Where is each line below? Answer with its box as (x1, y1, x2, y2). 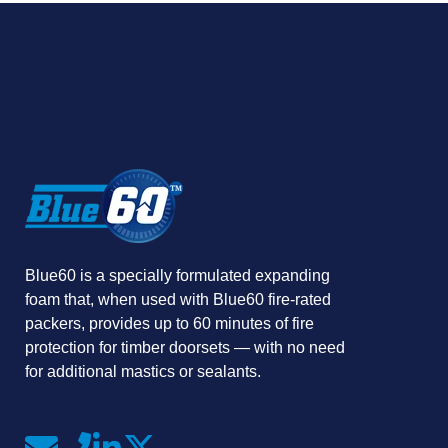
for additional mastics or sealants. (25, 361, 261, 380)
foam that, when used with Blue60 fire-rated (25, 289, 331, 308)
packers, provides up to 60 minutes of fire (25, 313, 314, 332)
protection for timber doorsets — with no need (25, 337, 345, 356)
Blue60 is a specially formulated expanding (25, 265, 330, 284)
